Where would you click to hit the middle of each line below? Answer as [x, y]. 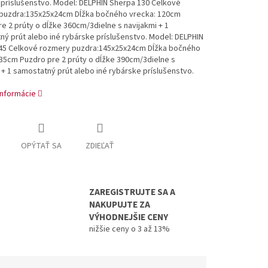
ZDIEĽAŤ [100, 146]
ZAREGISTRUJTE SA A [132, 192]
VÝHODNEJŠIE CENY [129, 217]
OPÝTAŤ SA [41, 146]
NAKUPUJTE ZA [120, 205]
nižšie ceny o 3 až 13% [130, 229]
